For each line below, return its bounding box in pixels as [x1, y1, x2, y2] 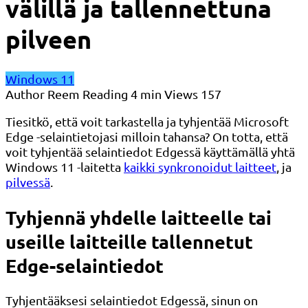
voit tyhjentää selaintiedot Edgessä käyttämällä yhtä [5, 144, 295, 159]
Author [5, 87, 45, 102]
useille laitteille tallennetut [5, 229, 253, 253]
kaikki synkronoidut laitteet [124, 159, 276, 175]
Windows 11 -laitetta [5, 159, 124, 175]
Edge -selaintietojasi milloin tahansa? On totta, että [5, 129, 288, 144]
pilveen [5, 24, 91, 55]
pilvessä [5, 175, 50, 190]
